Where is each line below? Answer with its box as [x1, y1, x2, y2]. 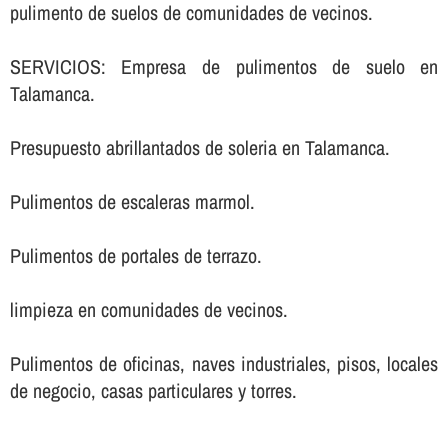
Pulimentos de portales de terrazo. [9, 241, 262, 269]
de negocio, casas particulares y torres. [9, 376, 297, 404]
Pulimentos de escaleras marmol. [9, 187, 255, 215]
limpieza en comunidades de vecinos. [9, 295, 288, 323]
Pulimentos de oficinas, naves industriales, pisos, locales [9, 349, 439, 377]
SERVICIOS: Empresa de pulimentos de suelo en [9, 52, 439, 80]
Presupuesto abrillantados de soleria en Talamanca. [9, 133, 390, 161]
